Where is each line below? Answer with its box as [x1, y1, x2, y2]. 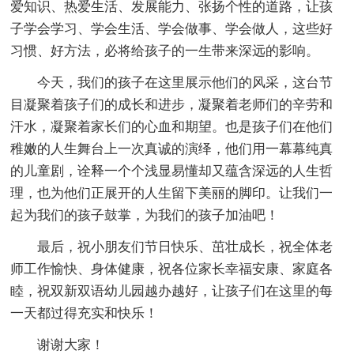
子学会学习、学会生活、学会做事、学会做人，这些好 [10, 21, 333, 36]
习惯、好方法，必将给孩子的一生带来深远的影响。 [10, 43, 320, 58]
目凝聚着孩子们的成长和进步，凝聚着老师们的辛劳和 [10, 96, 333, 112]
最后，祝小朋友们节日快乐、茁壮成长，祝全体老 [37, 239, 333, 254]
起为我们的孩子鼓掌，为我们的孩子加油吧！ [10, 207, 280, 223]
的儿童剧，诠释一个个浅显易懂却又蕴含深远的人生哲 [10, 163, 333, 179]
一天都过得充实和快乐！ [10, 305, 159, 321]
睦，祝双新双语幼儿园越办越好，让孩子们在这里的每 [10, 283, 333, 299]
